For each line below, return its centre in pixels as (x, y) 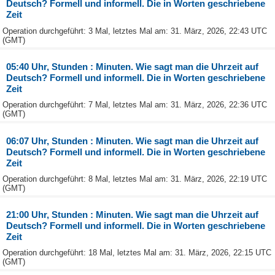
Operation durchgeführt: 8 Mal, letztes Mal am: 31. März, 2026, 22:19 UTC (135, 179)
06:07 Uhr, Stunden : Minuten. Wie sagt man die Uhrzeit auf (133, 141)
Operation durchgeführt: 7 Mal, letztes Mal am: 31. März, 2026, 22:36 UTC (135, 105)
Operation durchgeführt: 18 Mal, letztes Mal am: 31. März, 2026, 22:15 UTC (137, 253)
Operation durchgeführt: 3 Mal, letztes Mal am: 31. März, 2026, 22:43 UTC (135, 31)
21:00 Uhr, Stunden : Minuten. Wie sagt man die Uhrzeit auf (133, 215)
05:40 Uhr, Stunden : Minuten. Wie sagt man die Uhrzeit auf (133, 67)
